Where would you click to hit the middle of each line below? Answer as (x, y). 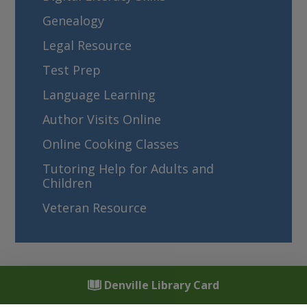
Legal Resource (87, 45)
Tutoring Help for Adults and (128, 169)
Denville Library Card (160, 285)
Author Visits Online (102, 119)
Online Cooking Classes (111, 144)
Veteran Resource (95, 208)
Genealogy (74, 21)
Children (67, 183)
